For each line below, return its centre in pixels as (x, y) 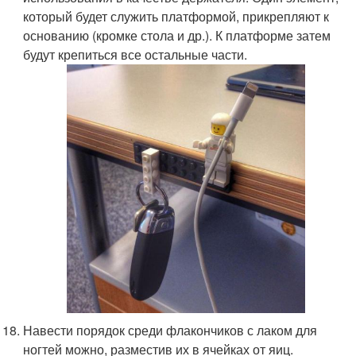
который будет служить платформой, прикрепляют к (176, 16)
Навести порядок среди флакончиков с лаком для (170, 331)
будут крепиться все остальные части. (135, 54)
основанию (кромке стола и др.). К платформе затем (177, 35)
